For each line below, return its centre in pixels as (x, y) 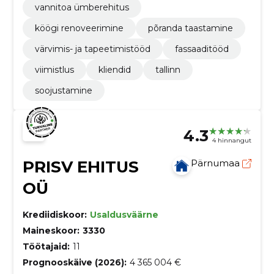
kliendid (114, 69)
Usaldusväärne (124, 214)
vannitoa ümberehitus (82, 7)
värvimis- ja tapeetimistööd (92, 49)
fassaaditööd (202, 49)
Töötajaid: (46, 246)
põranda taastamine (190, 28)
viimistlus (54, 69)
